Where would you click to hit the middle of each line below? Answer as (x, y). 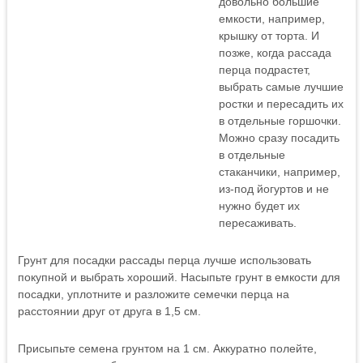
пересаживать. (257, 223)
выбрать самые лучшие (281, 87)
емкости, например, (271, 19)
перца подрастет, (264, 70)
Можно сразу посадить (279, 138)
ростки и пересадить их (281, 104)
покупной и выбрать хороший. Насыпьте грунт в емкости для (179, 277)
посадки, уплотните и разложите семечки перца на (153, 294)
